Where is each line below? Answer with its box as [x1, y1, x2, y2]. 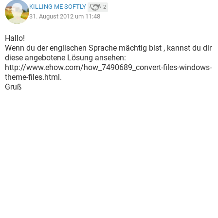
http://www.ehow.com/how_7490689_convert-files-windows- [5, 63, 212, 72]
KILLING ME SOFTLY [29, 3, 86, 11]
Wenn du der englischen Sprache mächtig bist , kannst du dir [5, 43, 212, 53]
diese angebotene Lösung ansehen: [5, 53, 126, 62]
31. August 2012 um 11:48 [29, 13, 100, 20]
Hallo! [5, 34, 25, 43]
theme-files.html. [5, 73, 62, 82]
